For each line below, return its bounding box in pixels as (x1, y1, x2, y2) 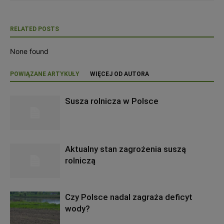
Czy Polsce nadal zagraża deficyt (65, 191, 192, 202)
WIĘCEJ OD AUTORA (90, 70, 149, 77)
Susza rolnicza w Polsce (65, 95, 158, 106)
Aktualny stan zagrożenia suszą (65, 143, 186, 154)
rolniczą (65, 155, 95, 165)
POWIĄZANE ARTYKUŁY (10, 70, 79, 77)
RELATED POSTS (10, 25, 59, 32)
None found (10, 46, 48, 55)
